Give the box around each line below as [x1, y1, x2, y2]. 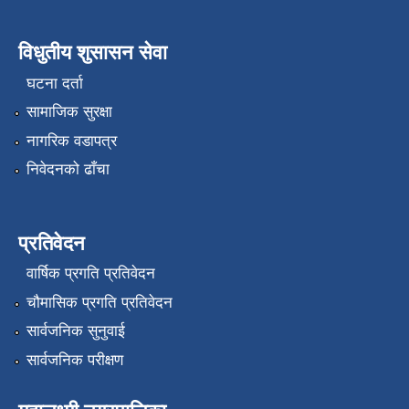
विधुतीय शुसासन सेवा [18, 41, 167, 65]
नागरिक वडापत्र [26, 131, 117, 150]
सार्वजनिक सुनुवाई [26, 322, 125, 341]
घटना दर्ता [26, 74, 83, 92]
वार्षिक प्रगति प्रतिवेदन [26, 265, 155, 283]
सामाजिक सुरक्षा [26, 103, 112, 121]
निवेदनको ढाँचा [26, 160, 110, 178]
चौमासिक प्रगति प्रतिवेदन [26, 293, 173, 311]
